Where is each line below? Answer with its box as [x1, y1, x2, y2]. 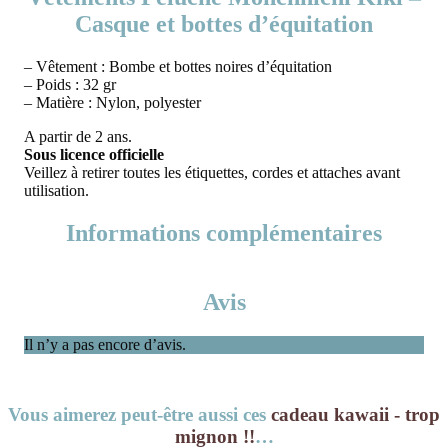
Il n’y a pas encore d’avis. [24, 335, 186, 353]
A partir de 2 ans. [24, 127, 132, 145]
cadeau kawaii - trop [271, 404, 440, 426]
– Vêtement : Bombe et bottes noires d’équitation [24, 57, 332, 75]
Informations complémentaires [66, 219, 382, 246]
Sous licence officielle [24, 145, 164, 163]
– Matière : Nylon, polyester [24, 93, 201, 111]
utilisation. [24, 181, 89, 199]
